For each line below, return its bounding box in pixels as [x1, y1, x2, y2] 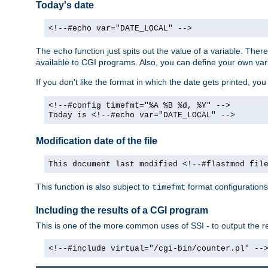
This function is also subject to [36, 182, 152, 192]
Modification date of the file [36, 136, 157, 147]
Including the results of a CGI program [36, 205, 208, 216]
